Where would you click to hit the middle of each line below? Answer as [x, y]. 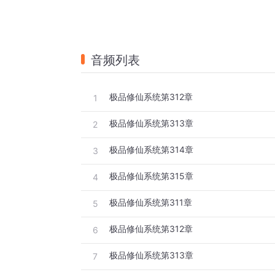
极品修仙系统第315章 [151, 176]
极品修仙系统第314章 [151, 150]
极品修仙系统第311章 [151, 203]
